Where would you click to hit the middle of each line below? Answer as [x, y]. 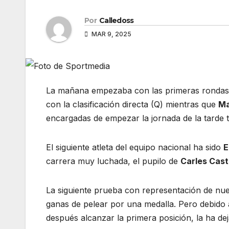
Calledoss [116, 21]
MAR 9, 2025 [111, 34]
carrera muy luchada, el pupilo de [113, 161]
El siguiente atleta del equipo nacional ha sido [135, 147]
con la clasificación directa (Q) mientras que [132, 105]
